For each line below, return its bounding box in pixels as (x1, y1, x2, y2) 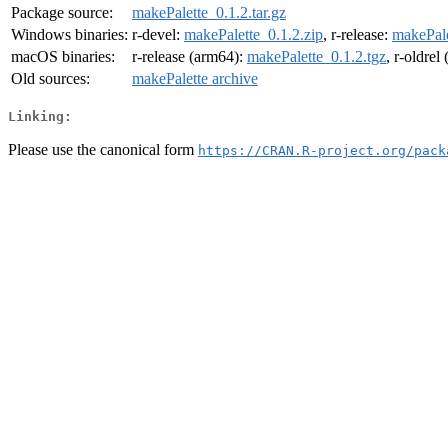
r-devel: (132, 26, 184, 44)
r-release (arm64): (132, 48, 247, 66)
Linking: (8, 108, 72, 124)
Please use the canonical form (8, 140, 198, 158)
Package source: (11, 4, 113, 22)
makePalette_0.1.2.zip (184, 26, 323, 44)
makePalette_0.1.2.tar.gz (132, 4, 286, 22)
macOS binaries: (11, 48, 115, 66)
